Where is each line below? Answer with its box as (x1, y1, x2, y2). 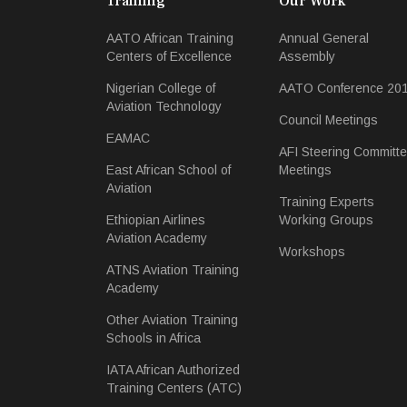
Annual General (279, 31, 369, 45)
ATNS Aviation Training (106, 263, 239, 277)
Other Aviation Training (106, 313, 238, 327)
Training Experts (279, 194, 374, 209)
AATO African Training (106, 31, 233, 45)
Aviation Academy (106, 231, 207, 245)
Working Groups (279, 213, 373, 227)
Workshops (279, 244, 345, 259)
